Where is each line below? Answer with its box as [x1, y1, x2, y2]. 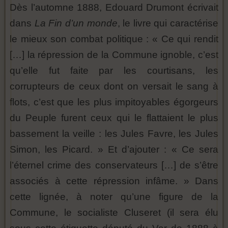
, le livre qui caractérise [117, 17, 218, 28]
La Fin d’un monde [34, 17, 118, 28]
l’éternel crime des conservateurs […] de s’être [10, 159, 218, 170]
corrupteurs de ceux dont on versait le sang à [10, 80, 218, 92]
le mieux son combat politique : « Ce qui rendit [10, 33, 218, 44]
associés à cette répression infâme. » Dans [10, 175, 218, 186]
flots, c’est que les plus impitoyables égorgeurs [10, 96, 218, 107]
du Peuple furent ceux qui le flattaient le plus [10, 112, 218, 123]
